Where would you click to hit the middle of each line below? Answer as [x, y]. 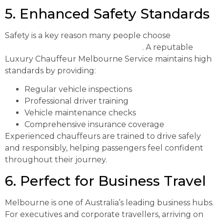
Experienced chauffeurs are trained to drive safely [103, 136]
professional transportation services [74, 47]
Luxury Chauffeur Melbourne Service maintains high [108, 59]
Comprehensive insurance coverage [94, 125]
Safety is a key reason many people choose [88, 35]
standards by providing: [50, 70]
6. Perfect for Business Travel [105, 181]
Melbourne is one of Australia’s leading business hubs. [109, 202]
